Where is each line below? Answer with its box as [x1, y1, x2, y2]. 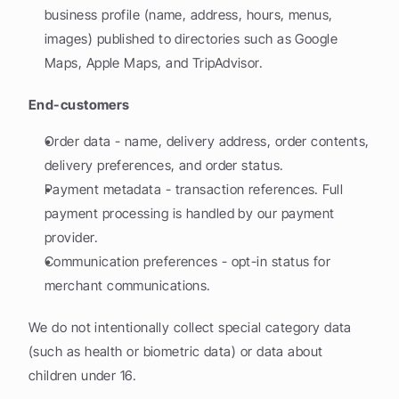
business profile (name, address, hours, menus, [45, 6, 333, 23]
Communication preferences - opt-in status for [45, 253, 331, 270]
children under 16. [28, 367, 137, 384]
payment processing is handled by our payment [45, 205, 335, 222]
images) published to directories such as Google [45, 30, 338, 47]
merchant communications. [45, 277, 211, 294]
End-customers [28, 96, 130, 113]
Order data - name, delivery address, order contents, [45, 133, 370, 150]
